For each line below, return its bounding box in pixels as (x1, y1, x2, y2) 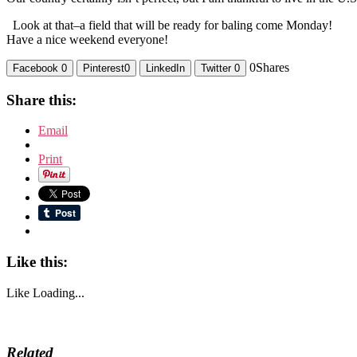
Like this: (6, 253, 68, 270)
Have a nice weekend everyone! (6, 32, 171, 46)
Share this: (6, 91, 76, 108)
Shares (256, 60, 289, 74)
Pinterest (83, 61, 124, 74)
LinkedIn (146, 61, 185, 74)
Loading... (33, 285, 84, 300)
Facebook (13, 61, 61, 74)
